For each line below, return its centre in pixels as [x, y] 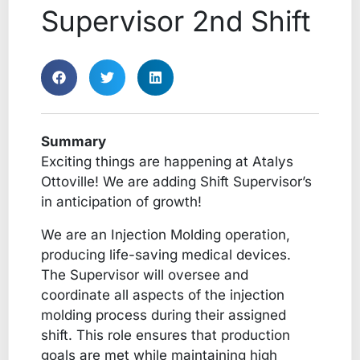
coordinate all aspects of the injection [163, 295]
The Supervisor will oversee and [145, 274]
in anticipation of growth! [121, 201]
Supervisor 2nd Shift [176, 20]
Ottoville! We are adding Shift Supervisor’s [176, 181]
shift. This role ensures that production [166, 335]
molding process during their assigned [164, 315]
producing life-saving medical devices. [166, 254]
